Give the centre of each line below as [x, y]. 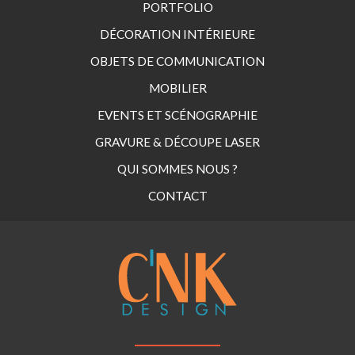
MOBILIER [177, 88]
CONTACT [177, 195]
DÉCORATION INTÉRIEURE [177, 34]
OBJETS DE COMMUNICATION [177, 61]
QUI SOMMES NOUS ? [177, 168]
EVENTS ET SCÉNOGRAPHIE [177, 115]
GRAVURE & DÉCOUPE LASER [177, 141]
